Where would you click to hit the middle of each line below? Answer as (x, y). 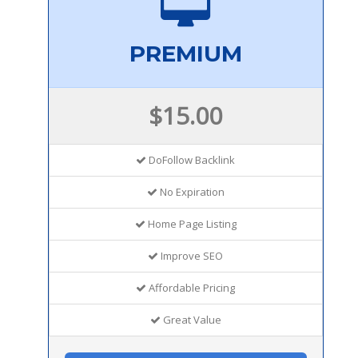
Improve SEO (191, 255)
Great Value (191, 319)
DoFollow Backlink (191, 159)
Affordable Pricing (191, 287)
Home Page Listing (191, 223)
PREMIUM (185, 53)
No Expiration (191, 191)
